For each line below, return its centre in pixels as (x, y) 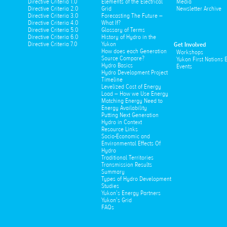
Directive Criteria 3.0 (53, 15)
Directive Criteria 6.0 (53, 37)
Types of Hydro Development (136, 179)
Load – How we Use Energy (135, 93)
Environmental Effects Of (131, 143)
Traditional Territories (127, 157)
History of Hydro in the (128, 37)
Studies (110, 186)
